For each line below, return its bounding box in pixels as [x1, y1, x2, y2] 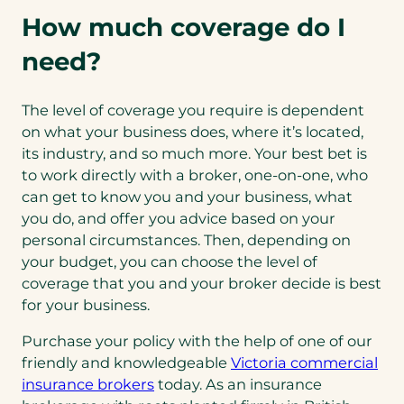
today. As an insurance [154, 375, 322, 394]
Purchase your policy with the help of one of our [22, 332, 372, 351]
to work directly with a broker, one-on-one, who [22, 165, 368, 184]
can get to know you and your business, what [22, 187, 353, 206]
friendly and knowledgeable [22, 353, 231, 372]
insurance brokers [22, 375, 154, 394]
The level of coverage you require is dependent [22, 100, 364, 119]
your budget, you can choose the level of [22, 252, 317, 271]
